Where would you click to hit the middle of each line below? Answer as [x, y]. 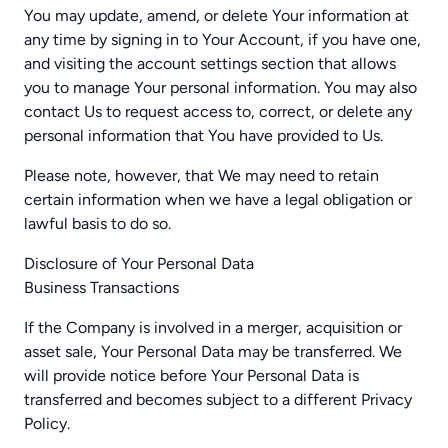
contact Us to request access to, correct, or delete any [218, 111]
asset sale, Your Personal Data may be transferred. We [213, 351]
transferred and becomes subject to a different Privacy [218, 399]
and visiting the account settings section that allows [210, 63]
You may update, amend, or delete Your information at [216, 15]
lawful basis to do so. [97, 223]
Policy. [47, 423]
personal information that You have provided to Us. [203, 135]
